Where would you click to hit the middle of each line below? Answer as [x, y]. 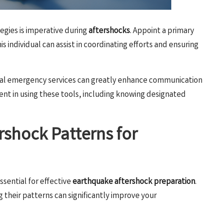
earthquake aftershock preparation [134, 182]
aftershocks [109, 32]
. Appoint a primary [162, 32]
